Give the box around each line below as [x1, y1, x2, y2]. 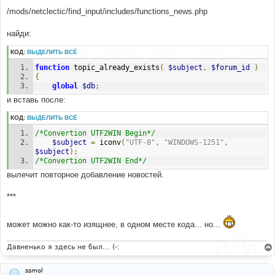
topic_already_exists [69, 63, 160, 72]
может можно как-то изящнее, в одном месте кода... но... [7, 219, 223, 229]
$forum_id [211, 63, 250, 72]
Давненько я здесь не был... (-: [7, 243, 120, 252]
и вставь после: [7, 95, 66, 104]
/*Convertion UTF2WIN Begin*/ [35, 128, 156, 137]
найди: [7, 29, 31, 39]
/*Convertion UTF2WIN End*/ [35, 156, 147, 165]
